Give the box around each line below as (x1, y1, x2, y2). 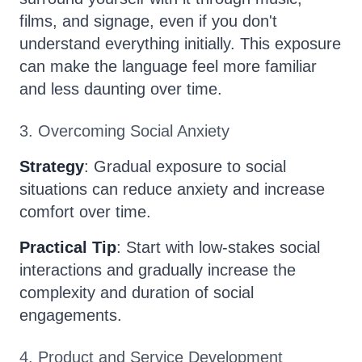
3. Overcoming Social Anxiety (19, 122, 229, 140)
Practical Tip (19, 238, 116, 256)
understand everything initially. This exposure (19, 35, 341, 53)
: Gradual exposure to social (84, 158, 286, 175)
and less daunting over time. (19, 80, 222, 98)
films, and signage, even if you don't (19, 12, 277, 30)
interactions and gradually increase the (19, 261, 296, 279)
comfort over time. (19, 203, 151, 221)
